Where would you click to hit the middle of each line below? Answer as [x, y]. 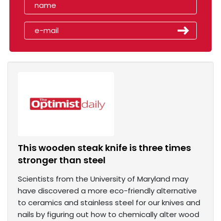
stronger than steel [62, 160]
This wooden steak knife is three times [104, 148]
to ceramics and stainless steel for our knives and [109, 203]
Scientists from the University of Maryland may [103, 179]
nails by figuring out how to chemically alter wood [109, 215]
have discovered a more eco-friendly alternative [107, 191]
